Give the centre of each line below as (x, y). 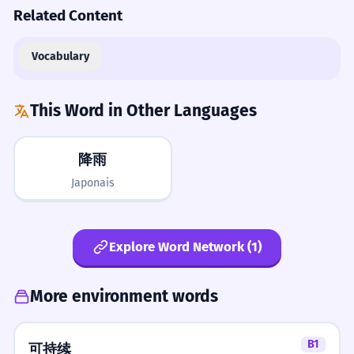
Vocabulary (60, 56)
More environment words (124, 297)
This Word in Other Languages (143, 111)
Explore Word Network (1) (185, 247)
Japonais (92, 183)
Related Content (68, 16)
